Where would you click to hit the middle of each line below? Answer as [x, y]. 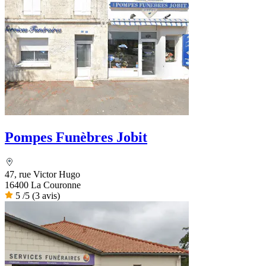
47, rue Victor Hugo [42, 174]
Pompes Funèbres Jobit [76, 137]
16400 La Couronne [43, 185]
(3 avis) [46, 195]
